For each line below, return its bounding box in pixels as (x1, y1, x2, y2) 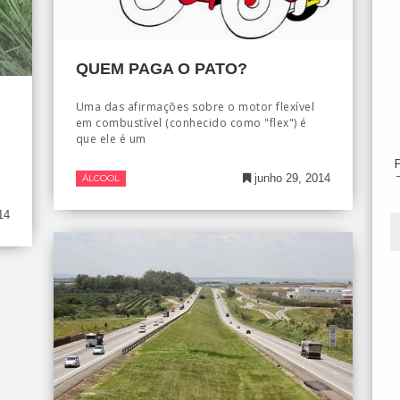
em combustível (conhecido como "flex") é (75, 115, 307, 131)
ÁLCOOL (81, 172, 120, 185)
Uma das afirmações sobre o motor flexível (75, 99, 315, 115)
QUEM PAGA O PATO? (75, 60, 247, 79)
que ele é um (75, 131, 146, 147)
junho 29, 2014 (250, 171, 330, 186)
